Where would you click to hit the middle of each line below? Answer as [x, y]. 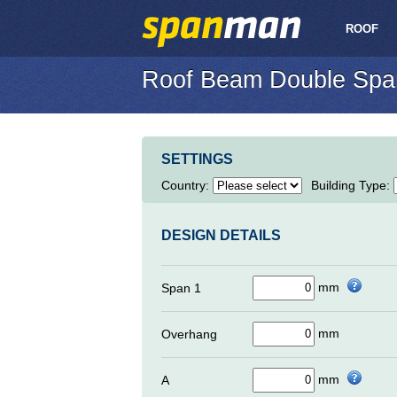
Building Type [349, 185]
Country [183, 185]
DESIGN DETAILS [221, 236]
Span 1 [181, 288]
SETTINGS [197, 159]
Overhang [189, 334]
